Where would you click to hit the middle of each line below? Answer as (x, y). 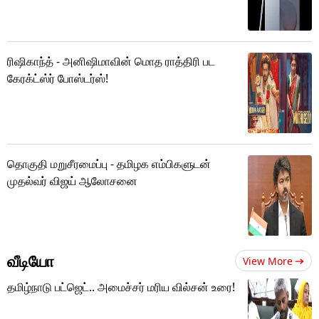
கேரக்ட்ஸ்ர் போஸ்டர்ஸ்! (58, 78)
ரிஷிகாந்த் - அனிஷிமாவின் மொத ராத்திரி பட (111, 61)
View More (268, 261)
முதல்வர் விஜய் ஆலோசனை (72, 181)
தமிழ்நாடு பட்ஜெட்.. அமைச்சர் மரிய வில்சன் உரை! (121, 287)
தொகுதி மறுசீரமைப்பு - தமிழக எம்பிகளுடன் (109, 163)
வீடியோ (31, 260)
